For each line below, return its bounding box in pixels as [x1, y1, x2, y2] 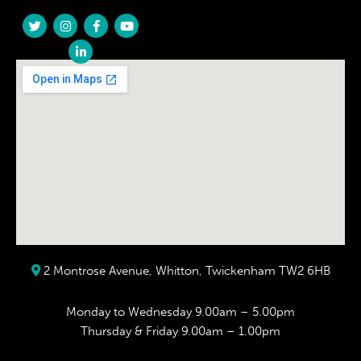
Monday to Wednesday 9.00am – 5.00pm [66, 305, 295, 320]
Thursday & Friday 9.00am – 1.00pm [81, 324, 280, 339]
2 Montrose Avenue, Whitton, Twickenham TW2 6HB [43, 263, 330, 279]
